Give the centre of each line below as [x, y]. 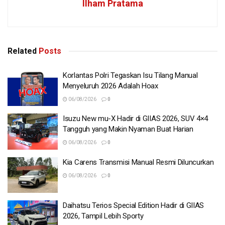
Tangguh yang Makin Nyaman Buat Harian [128, 129]
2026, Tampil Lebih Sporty [103, 216]
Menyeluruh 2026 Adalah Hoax [110, 86]
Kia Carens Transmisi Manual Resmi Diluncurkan [138, 162]
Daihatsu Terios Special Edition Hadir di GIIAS [134, 206]
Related [22, 51]
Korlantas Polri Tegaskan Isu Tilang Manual [130, 75]
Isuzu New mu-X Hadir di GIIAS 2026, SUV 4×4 [136, 119]
